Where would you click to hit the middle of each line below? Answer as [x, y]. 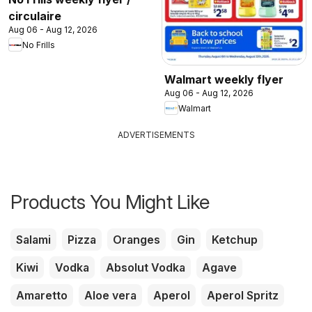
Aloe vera [110, 296]
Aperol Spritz [243, 296]
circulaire [35, 16]
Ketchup [235, 240]
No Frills [39, 45]
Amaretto [42, 296]
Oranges [136, 240]
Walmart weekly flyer [224, 80]
